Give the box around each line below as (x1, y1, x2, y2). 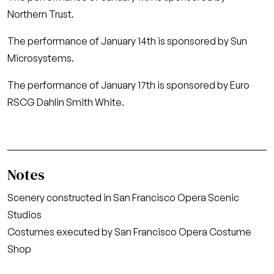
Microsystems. (7, 52, 74, 64)
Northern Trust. (7, 8, 74, 20)
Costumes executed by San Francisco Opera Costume (7, 226, 251, 238)
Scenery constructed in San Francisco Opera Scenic (7, 191, 239, 204)
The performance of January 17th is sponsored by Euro (7, 79, 250, 91)
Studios (7, 209, 42, 221)
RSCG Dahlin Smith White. (7, 96, 124, 108)
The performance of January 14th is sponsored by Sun (7, 35, 247, 47)
